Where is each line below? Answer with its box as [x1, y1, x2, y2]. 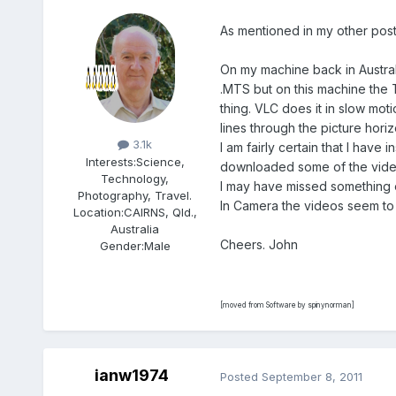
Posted [219, 369, 262, 384]
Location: [72, 204, 124, 219]
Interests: [85, 154, 136, 169]
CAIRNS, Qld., [123, 204, 197, 219]
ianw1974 [94, 366, 169, 385]
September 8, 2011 [261, 369, 362, 384]
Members [109, 103, 161, 118]
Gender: [99, 238, 144, 253]
